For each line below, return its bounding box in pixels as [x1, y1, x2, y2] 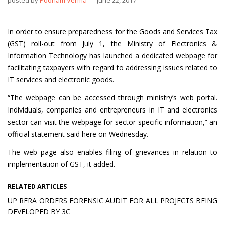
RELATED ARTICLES [8, 182, 67, 191]
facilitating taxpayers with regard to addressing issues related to [8, 63, 217, 72]
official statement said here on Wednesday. [8, 129, 148, 139]
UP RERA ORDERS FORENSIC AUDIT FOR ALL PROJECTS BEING [8, 196, 217, 205]
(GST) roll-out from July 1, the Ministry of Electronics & [8, 39, 217, 48]
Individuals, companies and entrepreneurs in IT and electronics [8, 105, 217, 115]
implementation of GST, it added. [8, 159, 115, 169]
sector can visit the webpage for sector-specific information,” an [8, 117, 217, 127]
